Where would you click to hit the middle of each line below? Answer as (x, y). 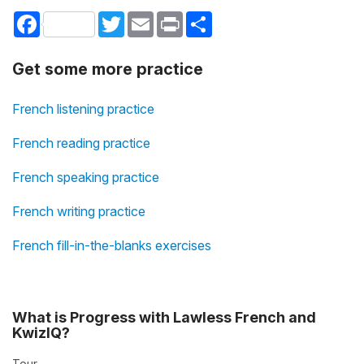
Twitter (143, 17)
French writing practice (79, 211)
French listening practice (83, 108)
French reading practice (81, 143)
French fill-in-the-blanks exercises (112, 245)
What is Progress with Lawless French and (164, 318)
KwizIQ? (41, 333)
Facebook (67, 17)
